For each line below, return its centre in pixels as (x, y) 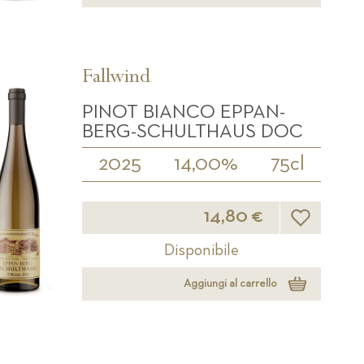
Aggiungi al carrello (230, 284)
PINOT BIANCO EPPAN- (183, 112)
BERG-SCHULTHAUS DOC (192, 131)
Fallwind (116, 78)
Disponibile (201, 250)
